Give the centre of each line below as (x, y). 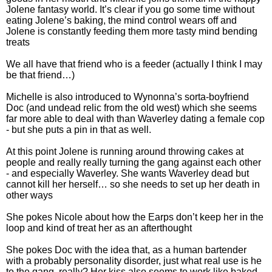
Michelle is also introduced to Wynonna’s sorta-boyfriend (127, 97)
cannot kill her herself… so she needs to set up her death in (133, 185)
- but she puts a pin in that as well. (79, 130)
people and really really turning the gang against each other (134, 163)
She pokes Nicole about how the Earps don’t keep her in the (135, 217)
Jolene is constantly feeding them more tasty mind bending (132, 32)
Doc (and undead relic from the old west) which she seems (131, 108)
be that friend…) (40, 75)
